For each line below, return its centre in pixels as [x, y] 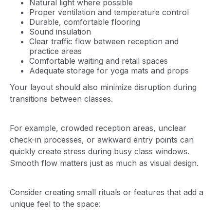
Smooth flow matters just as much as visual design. [104, 163]
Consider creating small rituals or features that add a [107, 192]
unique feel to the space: [55, 204]
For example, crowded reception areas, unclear [98, 128]
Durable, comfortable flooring [85, 22]
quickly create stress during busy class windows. [100, 151]
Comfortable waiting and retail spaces [99, 61]
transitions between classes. [61, 99]
